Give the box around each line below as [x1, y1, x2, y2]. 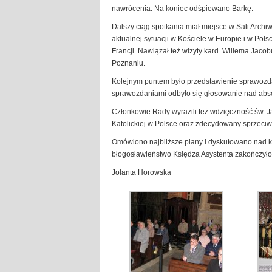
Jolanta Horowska [112, 168, 171, 177]
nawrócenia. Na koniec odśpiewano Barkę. [112, 4, 253, 13]
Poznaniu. [112, 59, 145, 67]
